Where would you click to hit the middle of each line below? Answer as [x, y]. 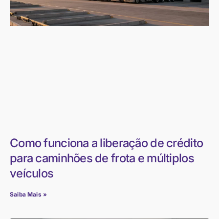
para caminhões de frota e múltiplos [102, 158]
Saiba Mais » [29, 195]
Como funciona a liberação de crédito [107, 143]
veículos [32, 174]
